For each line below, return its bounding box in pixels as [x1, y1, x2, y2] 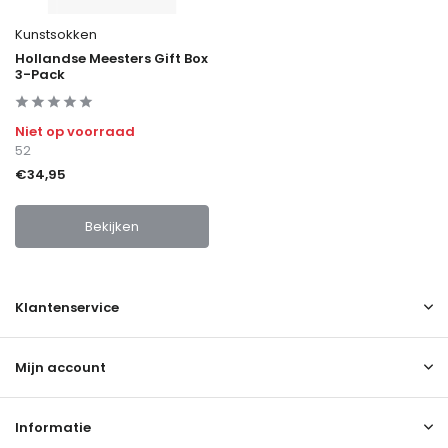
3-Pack [15, 65, 65, 85]
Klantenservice [15, 298, 119, 318]
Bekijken [85, 217, 139, 237]
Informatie [15, 418, 91, 438]
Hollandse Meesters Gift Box [15, 49, 208, 69]
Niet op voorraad [15, 122, 135, 142]
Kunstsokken [15, 25, 97, 45]
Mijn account [15, 358, 106, 378]
